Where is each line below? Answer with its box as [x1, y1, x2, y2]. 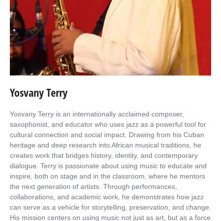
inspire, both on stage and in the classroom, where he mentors [10, 172, 205, 180]
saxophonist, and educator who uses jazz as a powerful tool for [10, 120, 206, 128]
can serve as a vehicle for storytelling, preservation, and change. [10, 203, 211, 211]
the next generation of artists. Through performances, [10, 182, 177, 190]
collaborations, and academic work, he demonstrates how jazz [10, 192, 204, 201]
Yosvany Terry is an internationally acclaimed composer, [10, 110, 184, 118]
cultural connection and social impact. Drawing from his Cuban [10, 130, 204, 139]
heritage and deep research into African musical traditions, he [10, 141, 201, 149]
